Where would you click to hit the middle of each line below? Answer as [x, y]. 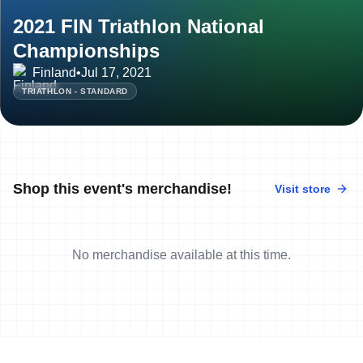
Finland [54, 72]
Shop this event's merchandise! [122, 188]
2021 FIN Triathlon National [139, 26]
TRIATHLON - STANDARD [75, 91]
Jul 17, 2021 [116, 72]
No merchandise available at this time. [181, 254]
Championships [86, 50]
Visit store [303, 188]
